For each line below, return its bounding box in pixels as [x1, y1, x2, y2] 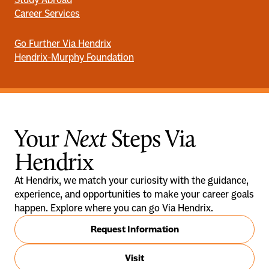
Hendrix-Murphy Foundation [14, 51, 134, 64]
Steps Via [106, 124, 195, 153]
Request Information [90, 223, 179, 235]
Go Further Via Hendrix [14, 37, 111, 50]
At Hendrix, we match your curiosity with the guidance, [14, 174, 249, 187]
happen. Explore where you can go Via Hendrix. [14, 202, 213, 214]
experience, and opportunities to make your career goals [14, 188, 254, 201]
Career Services [14, 7, 80, 20]
